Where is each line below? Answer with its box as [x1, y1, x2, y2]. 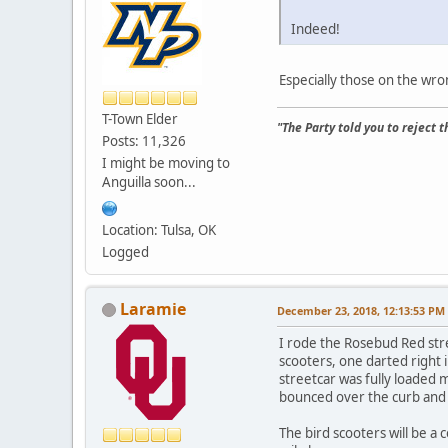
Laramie [120, 297, 186, 320]
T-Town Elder [102, 109, 178, 128]
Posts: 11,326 [102, 131, 186, 150]
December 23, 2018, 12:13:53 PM [277, 302, 445, 318]
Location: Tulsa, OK [102, 220, 216, 239]
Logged [102, 242, 149, 261]
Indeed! [291, 19, 340, 39]
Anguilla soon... [102, 172, 196, 191]
